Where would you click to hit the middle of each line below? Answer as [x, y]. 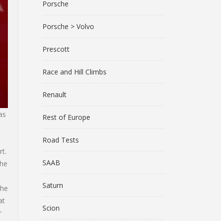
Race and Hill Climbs [74, 72]
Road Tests [61, 140]
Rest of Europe [66, 117]
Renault [55, 94]
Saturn [53, 185]
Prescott [56, 49]
